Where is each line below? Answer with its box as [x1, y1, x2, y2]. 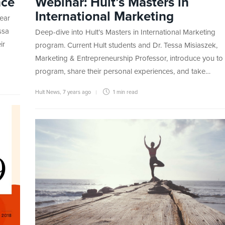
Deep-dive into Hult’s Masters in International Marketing [35, 29, 215, 37]
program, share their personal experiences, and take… [35, 68, 210, 76]
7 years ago [63, 89, 91, 95]
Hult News [35, 89, 60, 95]
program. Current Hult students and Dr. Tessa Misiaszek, [35, 42, 217, 50]
